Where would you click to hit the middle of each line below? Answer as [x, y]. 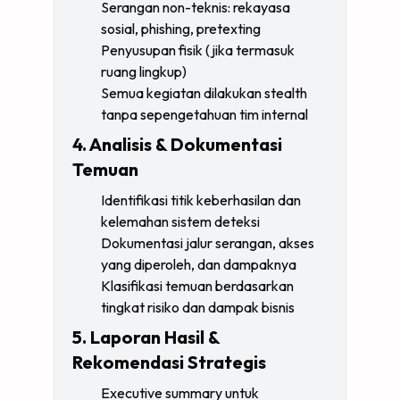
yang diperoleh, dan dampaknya [199, 264]
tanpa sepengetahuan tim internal [204, 114]
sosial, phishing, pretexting [181, 29]
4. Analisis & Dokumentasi [177, 144]
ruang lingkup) [144, 71]
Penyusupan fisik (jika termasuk [198, 50]
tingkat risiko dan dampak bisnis [198, 307]
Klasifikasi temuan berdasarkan [197, 286]
